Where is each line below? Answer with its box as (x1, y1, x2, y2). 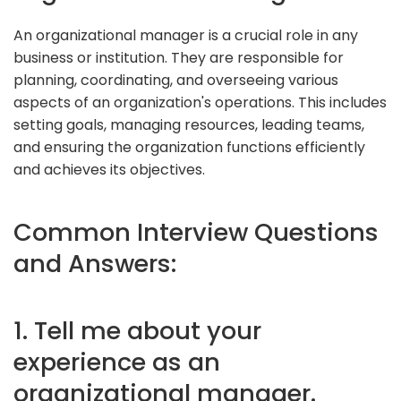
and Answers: (13, 245, 176, 281)
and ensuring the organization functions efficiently (13, 136, 365, 158)
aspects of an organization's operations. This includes (13, 91, 387, 113)
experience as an (13, 344, 220, 380)
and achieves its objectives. (13, 158, 205, 180)
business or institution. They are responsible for (13, 47, 344, 68)
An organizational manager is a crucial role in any (13, 24, 358, 46)
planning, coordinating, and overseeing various (13, 69, 338, 90)
